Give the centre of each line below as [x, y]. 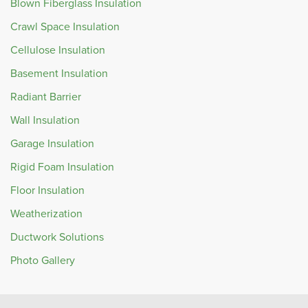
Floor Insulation [47, 190]
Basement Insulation [59, 74]
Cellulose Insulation [58, 50]
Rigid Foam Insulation [62, 167]
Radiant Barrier [46, 97]
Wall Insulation [45, 120]
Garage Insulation [52, 144]
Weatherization [46, 214]
